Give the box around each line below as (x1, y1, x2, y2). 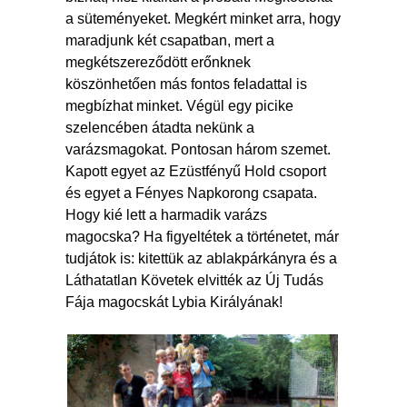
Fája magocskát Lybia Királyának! (65, 293, 290, 310)
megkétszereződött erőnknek (65, 54, 251, 70)
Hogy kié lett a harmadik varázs (65, 206, 267, 223)
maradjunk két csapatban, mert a (65, 32, 274, 48)
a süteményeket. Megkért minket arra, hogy (65, 10, 341, 26)
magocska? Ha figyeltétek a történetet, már (65, 228, 339, 244)
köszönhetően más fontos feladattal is (65, 75, 307, 92)
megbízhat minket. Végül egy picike (65, 97, 293, 114)
